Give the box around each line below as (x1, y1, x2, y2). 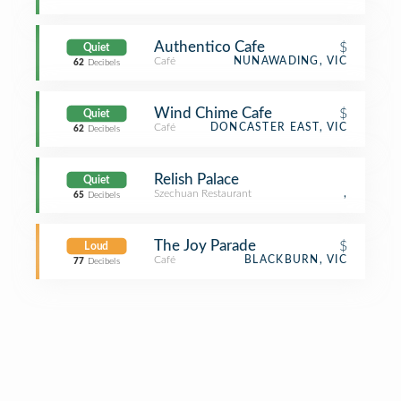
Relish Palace (154, 172, 239, 187)
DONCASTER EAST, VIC (209, 122, 347, 132)
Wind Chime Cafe (154, 106, 272, 121)
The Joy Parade (154, 238, 256, 253)
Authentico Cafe (154, 39, 265, 55)
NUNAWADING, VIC (233, 55, 347, 66)
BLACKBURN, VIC (244, 254, 347, 265)
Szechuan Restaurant (154, 188, 252, 199)
